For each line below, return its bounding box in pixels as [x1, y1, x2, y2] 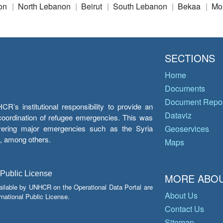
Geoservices [165, 123, 209, 134]
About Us [165, 190, 198, 201]
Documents [165, 83, 205, 94]
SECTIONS [165, 51, 215, 65]
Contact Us [165, 203, 204, 215]
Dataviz [165, 110, 192, 121]
